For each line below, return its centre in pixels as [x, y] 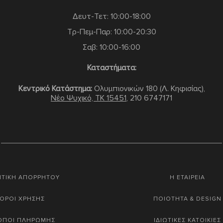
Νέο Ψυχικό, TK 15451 [89, 98]
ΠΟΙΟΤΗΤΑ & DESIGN [187, 199]
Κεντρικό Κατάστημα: [55, 88]
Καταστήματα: [111, 67]
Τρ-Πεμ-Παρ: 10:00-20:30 [111, 32]
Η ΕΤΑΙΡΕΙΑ [187, 177]
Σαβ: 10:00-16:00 [111, 47]
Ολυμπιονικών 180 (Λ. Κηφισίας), [148, 88]
